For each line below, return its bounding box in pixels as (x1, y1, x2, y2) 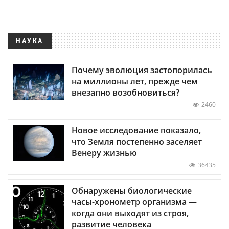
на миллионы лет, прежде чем (72, 75, 198, 87)
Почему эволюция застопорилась (72, 64, 212, 76)
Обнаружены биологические (72, 185, 192, 196)
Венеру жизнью (72, 147, 137, 158)
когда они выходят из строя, (72, 207, 189, 219)
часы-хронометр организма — (72, 196, 197, 208)
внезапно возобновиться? (72, 86, 179, 98)
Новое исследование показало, (72, 124, 201, 136)
